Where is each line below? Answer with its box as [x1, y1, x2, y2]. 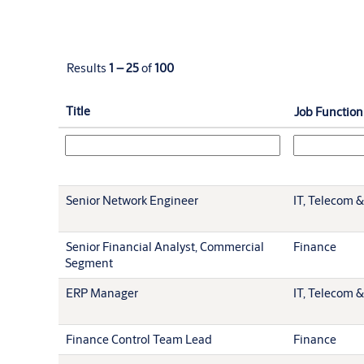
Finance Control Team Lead [66, 331, 212, 347]
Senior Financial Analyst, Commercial [66, 238, 264, 254]
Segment [65, 254, 113, 271]
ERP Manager [66, 284, 138, 301]
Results [67, 59, 109, 76]
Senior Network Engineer [66, 192, 198, 208]
